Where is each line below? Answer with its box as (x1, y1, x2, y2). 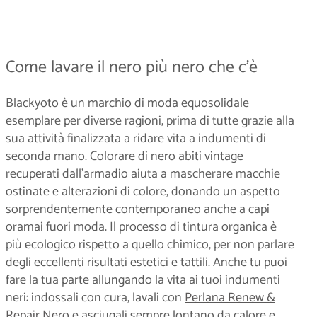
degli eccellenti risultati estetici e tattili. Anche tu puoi (6, 251, 287, 273)
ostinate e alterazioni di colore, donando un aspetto (6, 180, 280, 202)
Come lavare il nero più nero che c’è (6, 53, 258, 81)
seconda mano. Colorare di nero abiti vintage (6, 145, 243, 167)
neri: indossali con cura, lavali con (6, 287, 185, 309)
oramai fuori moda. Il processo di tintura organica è (6, 216, 277, 238)
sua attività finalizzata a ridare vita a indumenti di (6, 127, 266, 149)
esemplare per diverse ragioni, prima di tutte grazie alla (6, 110, 294, 132)
